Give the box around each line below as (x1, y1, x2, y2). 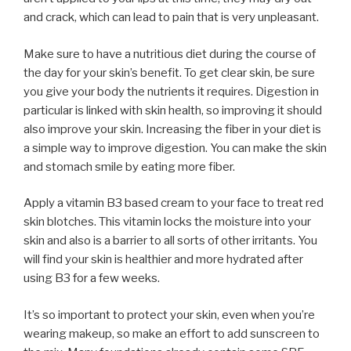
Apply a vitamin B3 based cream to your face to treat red (24, 196, 324, 211)
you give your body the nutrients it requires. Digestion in (24, 84, 319, 99)
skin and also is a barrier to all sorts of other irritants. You (24, 233, 317, 248)
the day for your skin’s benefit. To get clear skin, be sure (24, 65, 315, 80)
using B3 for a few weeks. (24, 271, 160, 286)
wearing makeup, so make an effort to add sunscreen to (24, 326, 320, 341)
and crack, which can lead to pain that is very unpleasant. (24, 10, 319, 25)
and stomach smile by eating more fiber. (24, 159, 235, 174)
